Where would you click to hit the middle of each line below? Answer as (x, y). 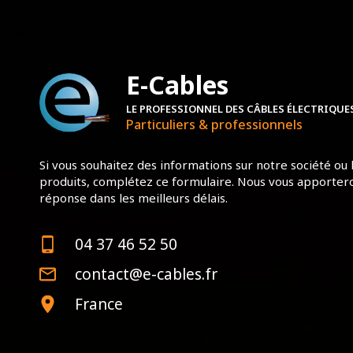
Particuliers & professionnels (214, 124)
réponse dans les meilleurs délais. (134, 197)
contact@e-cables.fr (146, 274)
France (99, 304)
